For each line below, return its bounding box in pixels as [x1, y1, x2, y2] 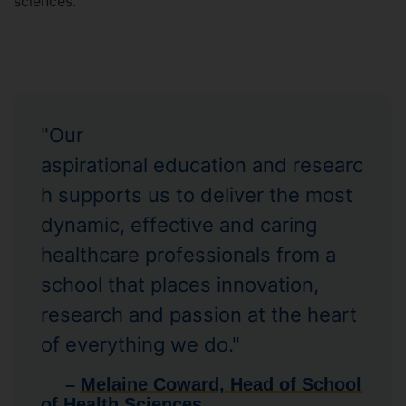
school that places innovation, [41, 273, 319, 296]
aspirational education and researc [41, 153, 363, 177]
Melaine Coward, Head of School [81, 374, 362, 394]
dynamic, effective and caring [41, 213, 317, 237]
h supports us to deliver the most [41, 183, 353, 207]
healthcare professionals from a [41, 243, 336, 266]
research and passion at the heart [41, 303, 357, 326]
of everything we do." [41, 333, 240, 356]
